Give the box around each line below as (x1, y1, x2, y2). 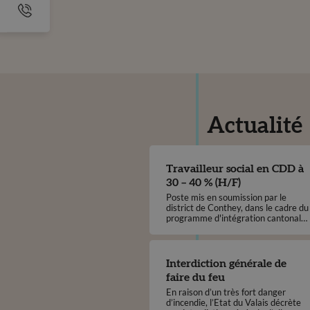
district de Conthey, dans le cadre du (165, 202, 309, 214)
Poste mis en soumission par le (165, 192, 286, 203)
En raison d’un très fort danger (165, 286, 286, 298)
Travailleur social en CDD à (165, 163, 304, 175)
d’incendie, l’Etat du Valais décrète (165, 296, 301, 308)
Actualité (207, 115, 303, 138)
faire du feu (165, 271, 225, 283)
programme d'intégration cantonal (165, 212, 301, 224)
